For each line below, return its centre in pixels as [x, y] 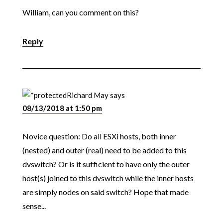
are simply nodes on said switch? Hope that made [105, 192]
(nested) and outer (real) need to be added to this [104, 150]
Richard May [87, 95]
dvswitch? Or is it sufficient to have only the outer [106, 164]
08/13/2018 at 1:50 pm [62, 108]
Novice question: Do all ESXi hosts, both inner [99, 136]
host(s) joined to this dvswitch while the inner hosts [108, 178]
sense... [34, 206]
